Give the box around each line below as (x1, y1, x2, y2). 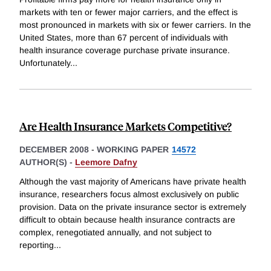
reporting (19, 240, 54, 250)
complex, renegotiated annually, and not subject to (19, 227, 212, 237)
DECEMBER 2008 (19, 145, 89, 155)
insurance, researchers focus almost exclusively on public (19, 189, 239, 199)
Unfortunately (19, 58, 70, 68)
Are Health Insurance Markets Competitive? (19, 119, 232, 134)
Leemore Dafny (75, 157, 137, 168)
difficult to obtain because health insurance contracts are (19, 214, 235, 224)
